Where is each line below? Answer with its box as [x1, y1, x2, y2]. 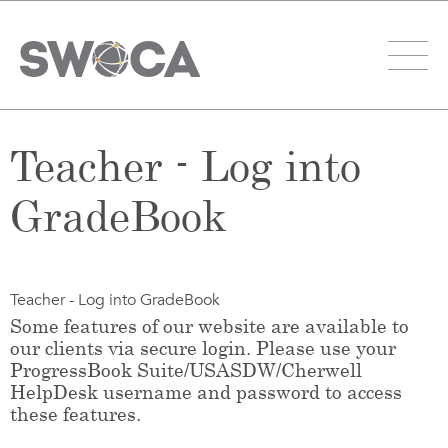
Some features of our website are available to [10, 314, 409, 337]
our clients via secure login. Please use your [10, 336, 396, 359]
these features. [10, 402, 141, 425]
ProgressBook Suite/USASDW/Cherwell [10, 358, 362, 381]
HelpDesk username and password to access [10, 380, 402, 403]
